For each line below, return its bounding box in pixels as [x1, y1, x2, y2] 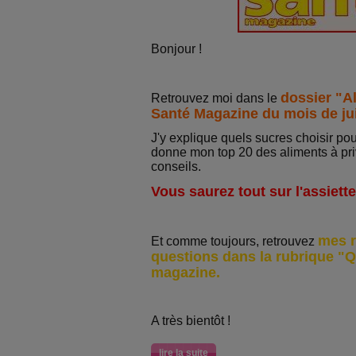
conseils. [151, 160, 201, 173]
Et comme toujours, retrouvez [151, 234, 318, 248]
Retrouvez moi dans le [151, 91, 281, 105]
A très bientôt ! [151, 314, 230, 327]
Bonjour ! [151, 42, 202, 56]
